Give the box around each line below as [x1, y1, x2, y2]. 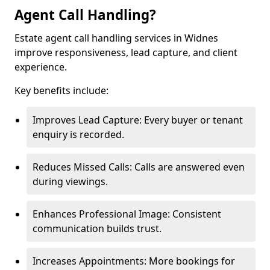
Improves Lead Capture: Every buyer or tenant [33, 113, 243, 127]
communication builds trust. [33, 222, 162, 235]
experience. [14, 60, 67, 74]
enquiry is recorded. [33, 128, 124, 141]
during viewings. [33, 175, 108, 188]
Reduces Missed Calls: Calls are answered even [33, 160, 245, 174]
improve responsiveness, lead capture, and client [14, 46, 237, 59]
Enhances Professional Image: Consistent [33, 207, 221, 221]
